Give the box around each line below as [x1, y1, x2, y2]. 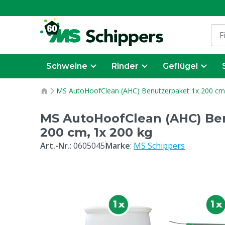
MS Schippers [134, 140, 185, 151]
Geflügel [163, 61, 198, 71]
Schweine [46, 61, 87, 71]
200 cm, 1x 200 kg [40, 125, 153, 140]
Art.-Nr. [40, 140, 70, 151]
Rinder [111, 61, 139, 71]
